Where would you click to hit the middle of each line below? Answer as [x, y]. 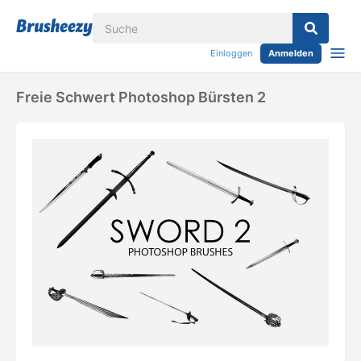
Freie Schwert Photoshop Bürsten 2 [141, 97]
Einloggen [231, 53]
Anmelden [291, 53]
